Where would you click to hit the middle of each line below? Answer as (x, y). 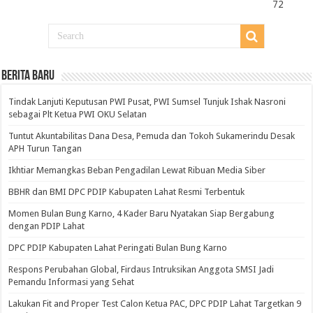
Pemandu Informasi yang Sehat (72, 282)
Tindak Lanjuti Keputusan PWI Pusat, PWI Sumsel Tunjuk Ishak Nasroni (147, 102)
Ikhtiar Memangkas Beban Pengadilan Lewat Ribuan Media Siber (137, 170)
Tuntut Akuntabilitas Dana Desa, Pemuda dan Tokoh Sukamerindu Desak (152, 136)
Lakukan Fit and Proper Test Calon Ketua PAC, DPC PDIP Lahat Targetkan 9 (155, 304)
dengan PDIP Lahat (48, 226)
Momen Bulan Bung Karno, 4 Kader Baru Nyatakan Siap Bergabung (142, 214)
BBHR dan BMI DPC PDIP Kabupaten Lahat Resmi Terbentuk (127, 192)
